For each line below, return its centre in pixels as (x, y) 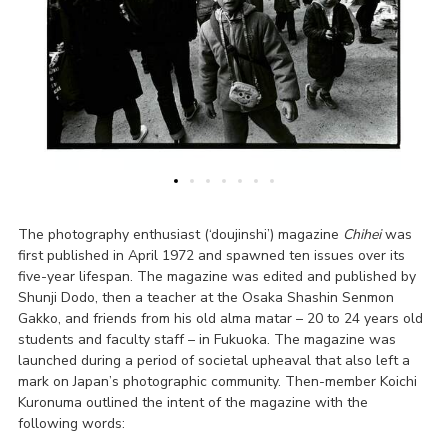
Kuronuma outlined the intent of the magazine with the (192, 402)
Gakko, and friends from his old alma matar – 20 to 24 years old (220, 318)
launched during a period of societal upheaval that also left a (213, 360)
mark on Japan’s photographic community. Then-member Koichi (217, 381)
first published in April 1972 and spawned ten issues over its (211, 255)
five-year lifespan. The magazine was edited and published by (216, 276)
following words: (71, 423)
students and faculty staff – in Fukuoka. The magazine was (206, 339)
